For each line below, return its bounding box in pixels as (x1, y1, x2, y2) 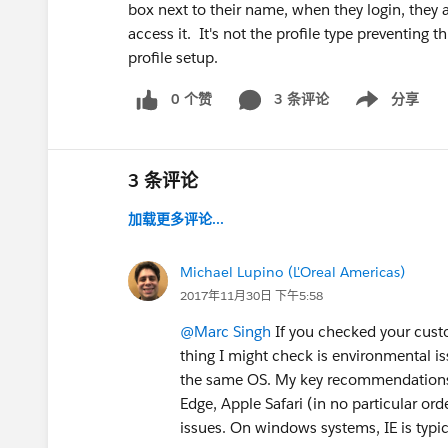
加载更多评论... (128, 209, 224, 228)
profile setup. (128, 48, 222, 67)
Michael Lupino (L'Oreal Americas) (180, 262, 405, 281)
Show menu (339, 100, 420, 119)
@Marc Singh (180, 321, 271, 341)
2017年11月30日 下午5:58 (180, 286, 323, 304)
